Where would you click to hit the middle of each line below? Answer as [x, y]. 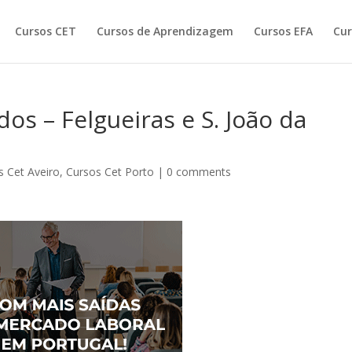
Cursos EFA [283, 31]
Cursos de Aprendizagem [165, 31]
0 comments [199, 172]
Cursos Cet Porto [110, 172]
